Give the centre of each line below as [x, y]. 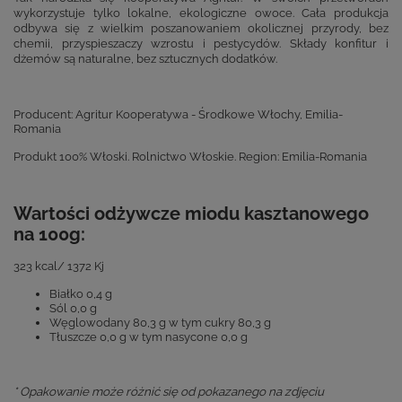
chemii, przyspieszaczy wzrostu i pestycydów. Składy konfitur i [201, 43]
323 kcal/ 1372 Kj [59, 265]
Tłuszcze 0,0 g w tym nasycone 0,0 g [149, 336]
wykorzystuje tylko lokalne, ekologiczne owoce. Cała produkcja [201, 12]
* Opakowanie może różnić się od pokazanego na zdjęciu [169, 391]
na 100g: [49, 234]
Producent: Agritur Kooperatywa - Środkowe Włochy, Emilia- [178, 114]
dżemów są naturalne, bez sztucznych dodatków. [145, 58]
